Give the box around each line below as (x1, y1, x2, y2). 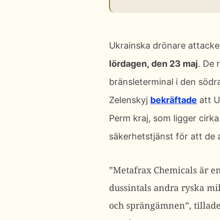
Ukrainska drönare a (109, 40, 193, 51)
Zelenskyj (109, 95, 150, 105)
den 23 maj (149, 58, 198, 69)
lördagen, (109, 58, 149, 69)
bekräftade (150, 95, 197, 105)
